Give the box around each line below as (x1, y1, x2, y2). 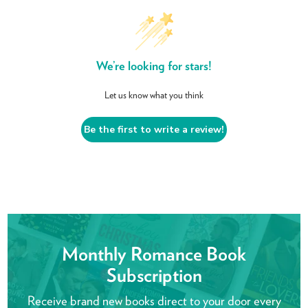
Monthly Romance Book (62, 242, 246, 265)
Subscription (106, 263, 202, 287)
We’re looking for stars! (96, 58, 212, 74)
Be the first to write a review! (84, 123, 224, 137)
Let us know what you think (104, 89, 203, 101)
